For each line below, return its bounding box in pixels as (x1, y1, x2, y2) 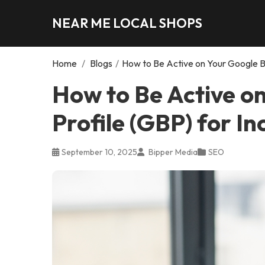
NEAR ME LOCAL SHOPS (52, 14, 202, 31)
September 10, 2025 (62, 146, 137, 157)
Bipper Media (147, 146, 198, 157)
